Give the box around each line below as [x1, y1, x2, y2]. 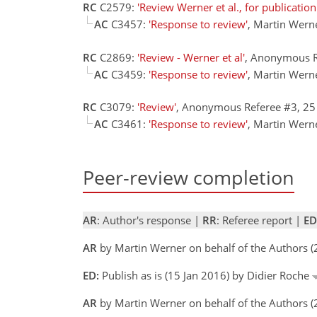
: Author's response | [97, 213, 202, 228]
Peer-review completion [83, 164, 294, 190]
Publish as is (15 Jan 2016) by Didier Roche [99, 268, 312, 283]
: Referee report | [217, 213, 304, 228]
